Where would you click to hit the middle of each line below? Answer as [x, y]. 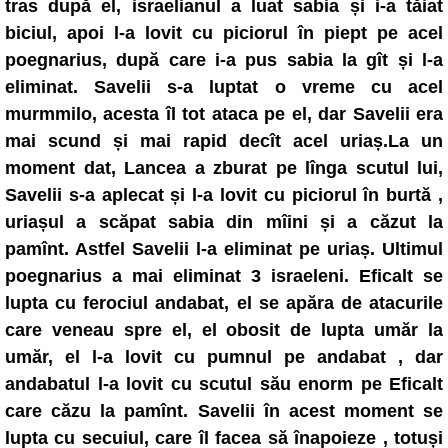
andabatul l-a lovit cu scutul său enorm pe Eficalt [224, 384]
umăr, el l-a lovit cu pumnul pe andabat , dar [224, 357]
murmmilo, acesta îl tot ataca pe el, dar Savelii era [224, 114]
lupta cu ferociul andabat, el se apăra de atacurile [224, 303]
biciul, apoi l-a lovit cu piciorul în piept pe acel [224, 33]
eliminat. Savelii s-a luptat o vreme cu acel [224, 87]
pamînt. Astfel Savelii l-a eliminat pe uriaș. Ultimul [224, 249]
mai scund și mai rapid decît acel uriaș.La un [224, 141]
